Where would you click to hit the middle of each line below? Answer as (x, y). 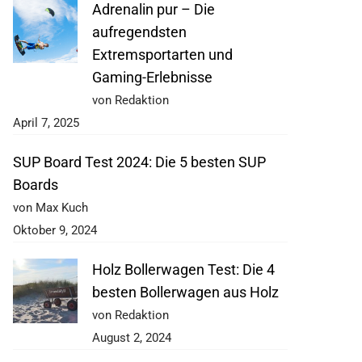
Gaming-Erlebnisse (152, 78)
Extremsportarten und (162, 55)
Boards (36, 185)
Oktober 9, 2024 (55, 231)
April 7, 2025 (46, 123)
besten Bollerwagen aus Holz (185, 293)
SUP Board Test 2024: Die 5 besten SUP (139, 162)
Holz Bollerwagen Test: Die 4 (183, 270)
